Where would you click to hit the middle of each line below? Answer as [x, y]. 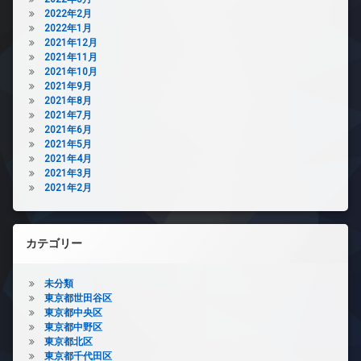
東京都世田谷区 [78, 298]
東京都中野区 [73, 327]
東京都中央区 [73, 312]
